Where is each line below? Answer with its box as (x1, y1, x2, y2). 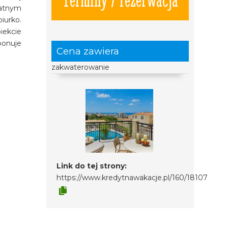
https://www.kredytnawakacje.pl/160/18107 (56, 173, 208, 182)
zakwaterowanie (51, 62, 109, 72)
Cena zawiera (56, 45, 119, 57)
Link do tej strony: (56, 161, 127, 170)
